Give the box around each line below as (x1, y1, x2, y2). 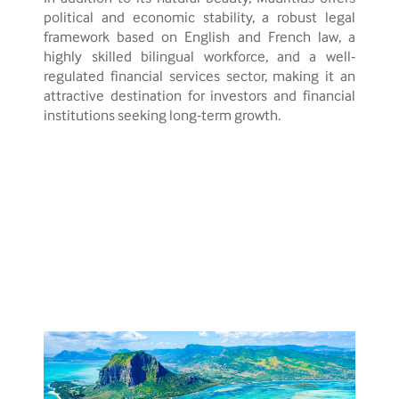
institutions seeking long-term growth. (44, 105, 281, 127)
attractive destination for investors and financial (44, 85, 355, 108)
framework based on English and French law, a (44, 27, 355, 49)
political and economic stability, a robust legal (44, 7, 355, 29)
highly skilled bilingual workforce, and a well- (44, 46, 355, 69)
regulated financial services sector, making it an (44, 66, 355, 88)
